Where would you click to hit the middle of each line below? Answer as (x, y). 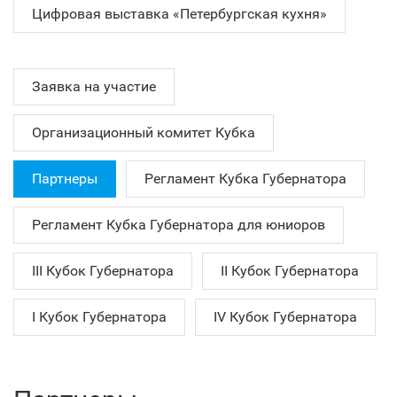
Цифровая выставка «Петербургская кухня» (179, 14)
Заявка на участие (94, 86)
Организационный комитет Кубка (144, 132)
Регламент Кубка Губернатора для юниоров (179, 225)
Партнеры (65, 179)
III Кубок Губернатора (103, 271)
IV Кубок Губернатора (285, 317)
